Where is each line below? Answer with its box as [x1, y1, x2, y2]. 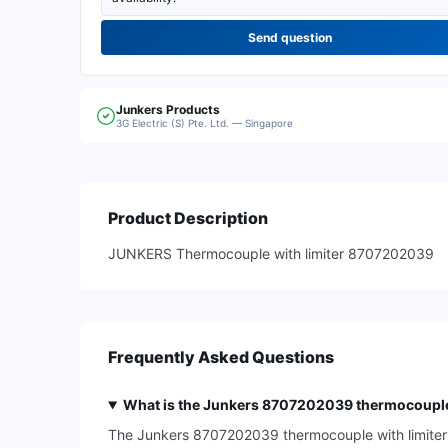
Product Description [108, 208, 268, 228]
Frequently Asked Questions [108, 347, 334, 367]
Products [166, 102, 220, 117]
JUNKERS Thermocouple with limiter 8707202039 [108, 245, 434, 262]
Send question [248, 30, 332, 45]
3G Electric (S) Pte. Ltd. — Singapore [116, 117, 293, 129]
